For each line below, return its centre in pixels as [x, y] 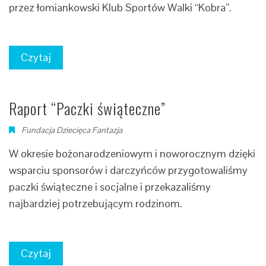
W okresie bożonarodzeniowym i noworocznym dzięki [132, 153]
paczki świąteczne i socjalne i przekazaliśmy [110, 187]
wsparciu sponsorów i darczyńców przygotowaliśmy [128, 170]
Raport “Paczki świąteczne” [87, 108]
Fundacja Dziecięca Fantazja [72, 130]
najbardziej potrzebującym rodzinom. [96, 203]
